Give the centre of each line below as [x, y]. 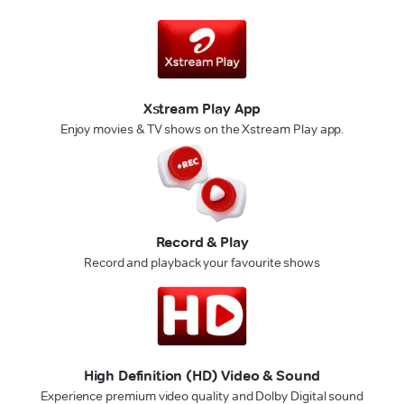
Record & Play [202, 243]
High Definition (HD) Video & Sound [202, 376]
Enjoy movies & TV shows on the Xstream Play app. [202, 129]
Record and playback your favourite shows [202, 263]
